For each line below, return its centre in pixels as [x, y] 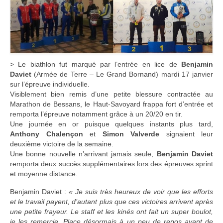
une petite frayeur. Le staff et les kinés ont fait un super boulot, [111, 212]
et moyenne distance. [44, 174]
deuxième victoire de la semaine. [62, 144]
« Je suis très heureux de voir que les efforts [141, 192]
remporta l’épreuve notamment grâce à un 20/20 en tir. [96, 114]
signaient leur [186, 134]
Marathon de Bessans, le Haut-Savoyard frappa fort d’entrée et [111, 104]
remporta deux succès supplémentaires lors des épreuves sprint [111, 164]
